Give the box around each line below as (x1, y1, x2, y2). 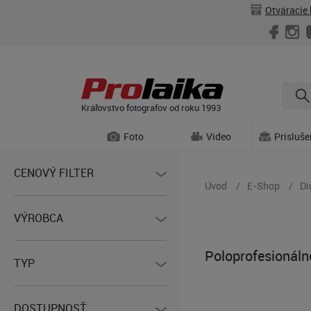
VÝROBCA (14, 210, 63, 226)
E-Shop (247, 179, 280, 192)
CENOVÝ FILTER (14, 165, 94, 180)
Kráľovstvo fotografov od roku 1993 (81, 101, 221, 114)
